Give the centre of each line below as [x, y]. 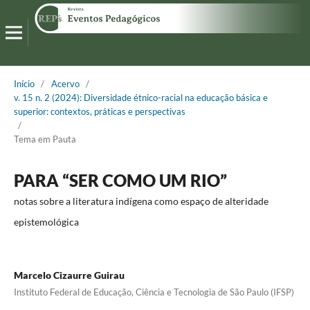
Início [24, 83]
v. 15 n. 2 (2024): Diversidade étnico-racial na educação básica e [140, 97]
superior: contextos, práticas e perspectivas [99, 111]
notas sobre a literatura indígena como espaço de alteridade [141, 201]
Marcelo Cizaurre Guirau [69, 275]
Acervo [65, 83]
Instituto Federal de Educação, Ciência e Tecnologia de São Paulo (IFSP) [154, 292]
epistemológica [46, 221]
